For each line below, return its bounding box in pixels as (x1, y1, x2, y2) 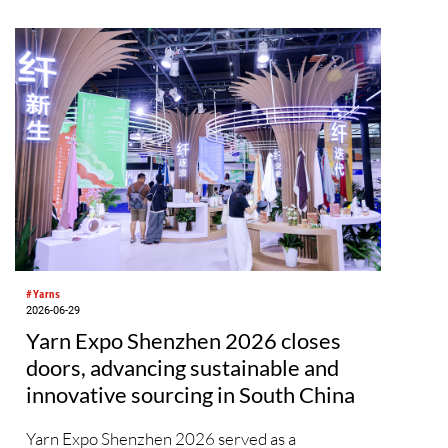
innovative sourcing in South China (26, 381, 355, 409)
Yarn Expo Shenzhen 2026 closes (26, 327, 341, 355)
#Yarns (26, 287, 60, 301)
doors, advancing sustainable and (26, 354, 339, 382)
